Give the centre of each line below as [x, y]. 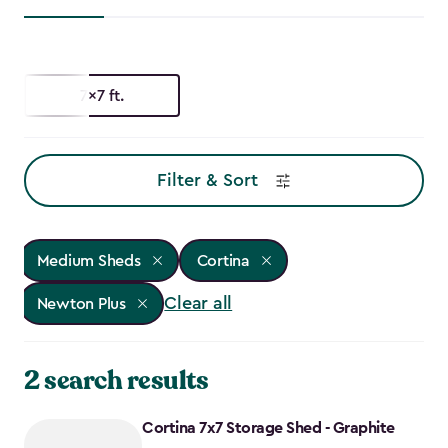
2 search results [116, 381]
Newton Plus [81, 303]
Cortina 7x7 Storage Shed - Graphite [268, 428]
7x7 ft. [102, 95]
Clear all [198, 303]
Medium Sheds [88, 260]
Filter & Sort [207, 180]
